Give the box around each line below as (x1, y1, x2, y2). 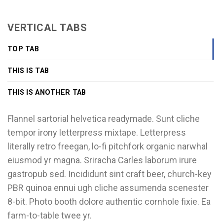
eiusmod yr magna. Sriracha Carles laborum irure (7, 155, 197, 166)
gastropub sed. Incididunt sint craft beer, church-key (7, 169, 212, 180)
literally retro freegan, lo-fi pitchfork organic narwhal (7, 141, 208, 152)
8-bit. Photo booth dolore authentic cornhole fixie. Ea (7, 196, 211, 207)
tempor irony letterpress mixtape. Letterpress (7, 127, 186, 138)
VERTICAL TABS (7, 22, 88, 34)
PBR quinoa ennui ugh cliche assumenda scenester (7, 183, 209, 193)
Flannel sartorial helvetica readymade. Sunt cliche (7, 113, 200, 124)
